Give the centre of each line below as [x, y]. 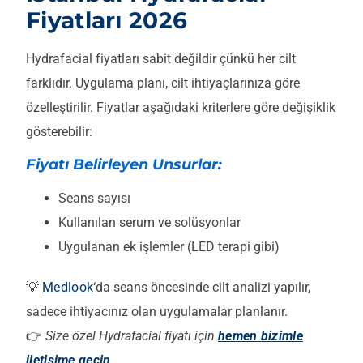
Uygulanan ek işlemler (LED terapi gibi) [169, 246]
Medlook [68, 287]
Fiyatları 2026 [107, 21]
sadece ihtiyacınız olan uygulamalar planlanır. [157, 311]
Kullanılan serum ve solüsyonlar [149, 222]
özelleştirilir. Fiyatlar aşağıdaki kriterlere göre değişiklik [181, 108]
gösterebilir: [59, 132]
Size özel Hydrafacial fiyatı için [132, 335]
